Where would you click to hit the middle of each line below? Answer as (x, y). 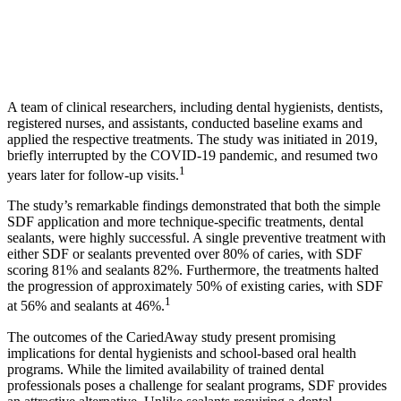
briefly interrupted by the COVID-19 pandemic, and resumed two (192, 155)
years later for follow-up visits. (93, 175)
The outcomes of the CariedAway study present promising (171, 337)
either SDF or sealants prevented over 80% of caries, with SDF (185, 254)
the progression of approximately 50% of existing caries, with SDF (195, 286)
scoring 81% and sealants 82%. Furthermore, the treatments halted (193, 270)
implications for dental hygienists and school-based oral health (182, 353)
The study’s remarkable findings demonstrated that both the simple (194, 206)
